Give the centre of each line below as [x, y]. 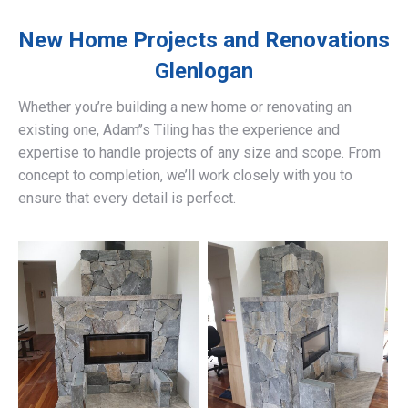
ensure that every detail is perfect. [127, 199]
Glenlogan [204, 71]
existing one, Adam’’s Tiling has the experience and [179, 130]
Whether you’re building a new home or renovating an [185, 107]
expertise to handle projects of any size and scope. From [199, 153]
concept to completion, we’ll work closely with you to [185, 176]
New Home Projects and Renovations [204, 41]
